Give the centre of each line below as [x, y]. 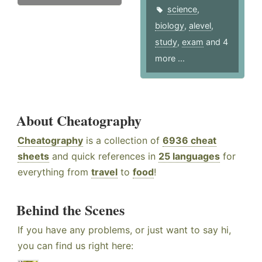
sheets [33, 156]
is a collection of [123, 141]
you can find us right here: [75, 246]
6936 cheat [189, 141]
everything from [54, 172]
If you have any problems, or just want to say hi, [124, 230]
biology [170, 26]
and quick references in [104, 156]
